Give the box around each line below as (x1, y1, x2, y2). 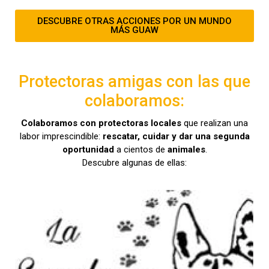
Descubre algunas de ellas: (82, 157, 187, 168)
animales (167, 144, 205, 155)
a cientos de (113, 144, 168, 155)
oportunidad (62, 144, 114, 155)
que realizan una (181, 117, 248, 128)
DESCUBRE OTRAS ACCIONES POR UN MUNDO (37, 15, 232, 26)
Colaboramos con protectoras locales (21, 117, 181, 128)
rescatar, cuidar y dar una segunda (102, 130, 250, 142)
